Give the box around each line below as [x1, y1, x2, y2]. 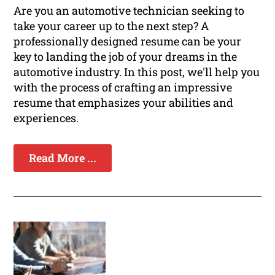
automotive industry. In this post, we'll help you [14, 64, 260, 80]
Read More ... [29, 150, 97, 166]
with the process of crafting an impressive [14, 80, 233, 95]
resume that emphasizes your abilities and [14, 95, 234, 110]
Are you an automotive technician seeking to [14, 3, 245, 18]
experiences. [14, 110, 79, 126]
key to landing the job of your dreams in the [14, 49, 238, 64]
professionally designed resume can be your [14, 34, 242, 49]
